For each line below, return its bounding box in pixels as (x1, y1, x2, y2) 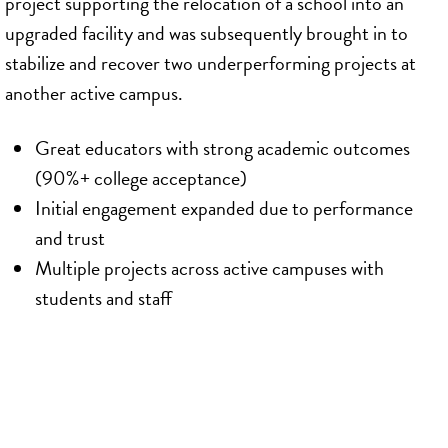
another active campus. (5, 77, 183, 108)
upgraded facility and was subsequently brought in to (5, 17, 408, 48)
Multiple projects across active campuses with (35, 252, 384, 283)
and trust (35, 222, 105, 253)
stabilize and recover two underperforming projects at (5, 47, 416, 78)
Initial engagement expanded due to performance (35, 192, 413, 223)
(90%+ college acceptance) (35, 162, 247, 193)
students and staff (35, 282, 172, 313)
